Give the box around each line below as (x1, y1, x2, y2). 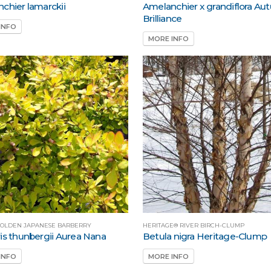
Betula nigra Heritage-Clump (142, 230, 267, 243)
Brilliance (142, 13, 182, 25)
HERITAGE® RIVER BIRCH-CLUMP (142, 222, 244, 229)
